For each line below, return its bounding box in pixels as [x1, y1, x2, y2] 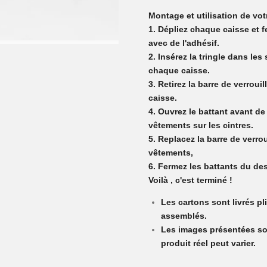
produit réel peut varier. [161, 238, 256, 248]
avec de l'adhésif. [148, 38, 219, 48]
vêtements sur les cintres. [148, 120, 253, 130]
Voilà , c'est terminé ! [148, 175, 232, 185]
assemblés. [161, 211, 207, 221]
